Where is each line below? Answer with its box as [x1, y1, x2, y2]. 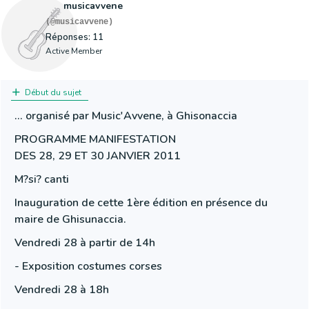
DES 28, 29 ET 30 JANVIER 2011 [14, 148, 181, 163]
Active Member [46, 46, 102, 57]
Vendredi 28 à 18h [14, 282, 109, 297]
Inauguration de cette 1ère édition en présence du [14, 195, 268, 210]
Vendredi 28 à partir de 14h [14, 235, 155, 250]
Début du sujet [23, 87, 81, 98]
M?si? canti [14, 172, 69, 187]
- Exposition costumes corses [14, 259, 162, 274]
